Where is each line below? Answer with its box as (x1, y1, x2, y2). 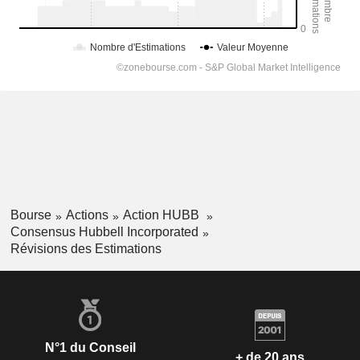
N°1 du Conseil (44, 340, 136, 354)
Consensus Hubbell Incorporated (10, 224, 198, 239)
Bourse (10, 208, 51, 222)
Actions (65, 208, 108, 222)
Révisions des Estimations (10, 241, 162, 256)
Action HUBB (122, 208, 202, 222)
